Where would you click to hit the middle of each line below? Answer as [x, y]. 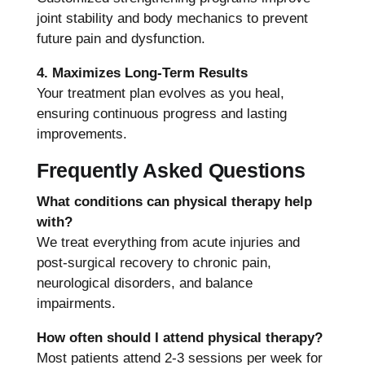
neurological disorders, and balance [144, 283]
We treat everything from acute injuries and [168, 242]
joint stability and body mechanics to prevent [172, 18]
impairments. [76, 303]
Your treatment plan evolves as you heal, [160, 93]
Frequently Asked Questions [171, 170]
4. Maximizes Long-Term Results [142, 73]
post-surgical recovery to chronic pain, [154, 262]
